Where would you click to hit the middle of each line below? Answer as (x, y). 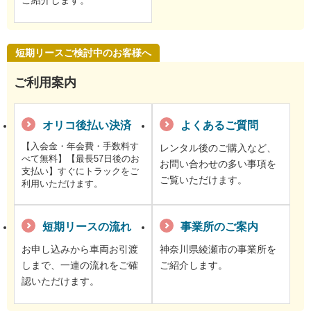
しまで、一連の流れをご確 (80, 266)
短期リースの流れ (87, 227)
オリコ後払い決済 (87, 126)
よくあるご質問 (219, 126)
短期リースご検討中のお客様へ (83, 53)
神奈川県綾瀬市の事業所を (218, 250)
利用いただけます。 (62, 184)
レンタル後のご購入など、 (218, 148)
